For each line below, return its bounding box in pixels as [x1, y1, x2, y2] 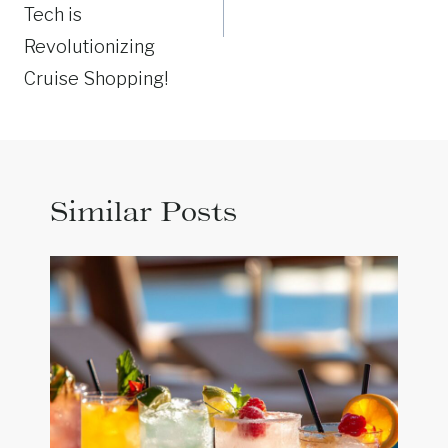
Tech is [24, 3, 82, 25]
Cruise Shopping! [24, 67, 168, 89]
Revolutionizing [24, 35, 155, 57]
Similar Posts [50, 193, 237, 228]
